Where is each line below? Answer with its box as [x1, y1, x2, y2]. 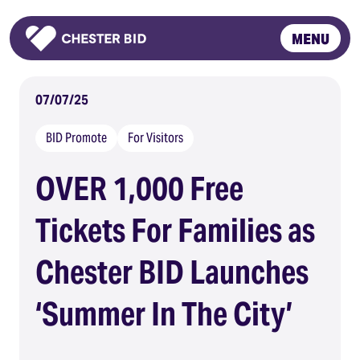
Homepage [25, 49, 91, 67]
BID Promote [46, 129, 107, 146]
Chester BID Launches [35, 252, 309, 292]
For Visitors [128, 129, 183, 146]
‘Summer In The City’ [35, 293, 292, 334]
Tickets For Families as [35, 210, 315, 251]
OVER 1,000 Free [35, 168, 243, 209]
